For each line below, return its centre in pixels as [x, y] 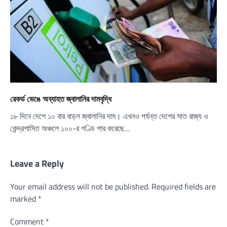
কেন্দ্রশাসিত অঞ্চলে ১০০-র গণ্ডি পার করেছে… [70, 128]
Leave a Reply [37, 163]
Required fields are [184, 186]
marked [24, 198]
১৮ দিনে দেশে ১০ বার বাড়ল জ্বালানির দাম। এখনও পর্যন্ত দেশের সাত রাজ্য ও [109, 116]
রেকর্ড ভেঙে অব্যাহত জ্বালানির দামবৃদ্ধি [61, 99]
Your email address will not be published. [80, 186]
